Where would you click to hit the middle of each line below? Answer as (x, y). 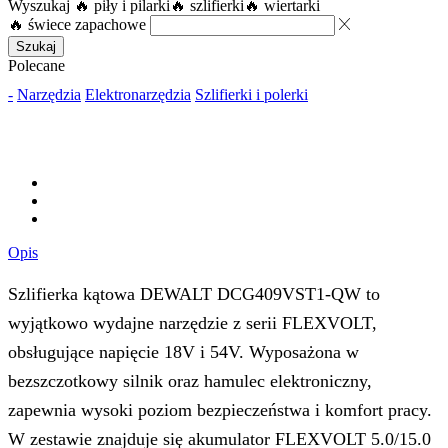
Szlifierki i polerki (251, 94)
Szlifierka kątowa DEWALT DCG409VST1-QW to (194, 294)
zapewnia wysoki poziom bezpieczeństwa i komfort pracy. (220, 410)
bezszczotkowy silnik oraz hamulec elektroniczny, (190, 381)
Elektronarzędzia (138, 94)
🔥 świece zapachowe (77, 24)
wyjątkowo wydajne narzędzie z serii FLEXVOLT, (192, 323)
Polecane (36, 65)
